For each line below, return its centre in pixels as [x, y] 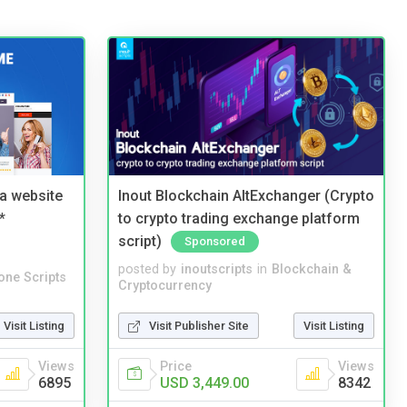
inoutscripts [217, 269]
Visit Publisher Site [199, 325]
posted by [147, 269]
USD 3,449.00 [204, 382]
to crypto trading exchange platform [239, 218]
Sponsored [215, 241]
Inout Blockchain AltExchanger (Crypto [246, 196]
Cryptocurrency [165, 285]
